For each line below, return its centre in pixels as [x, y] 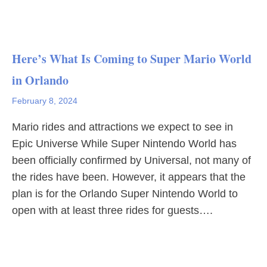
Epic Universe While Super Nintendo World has [124, 144]
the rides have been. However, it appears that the [129, 177]
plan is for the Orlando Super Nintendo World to [125, 194]
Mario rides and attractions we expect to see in [122, 127]
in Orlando [40, 80]
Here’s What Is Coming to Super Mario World [132, 59]
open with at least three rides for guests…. [112, 210]
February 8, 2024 [45, 101]
